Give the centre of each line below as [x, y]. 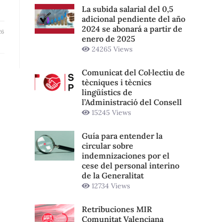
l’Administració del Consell [132, 102]
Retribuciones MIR [117, 209]
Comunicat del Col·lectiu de [133, 72]
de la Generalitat [113, 175]
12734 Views [110, 186]
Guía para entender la [122, 136]
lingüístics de [107, 92]
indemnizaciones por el [126, 155]
